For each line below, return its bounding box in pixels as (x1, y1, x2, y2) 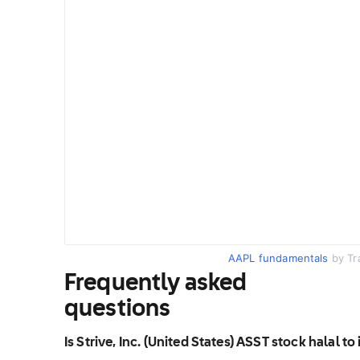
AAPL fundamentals (227, 252, 329, 264)
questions (64, 298, 171, 321)
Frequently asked (64, 272, 247, 295)
